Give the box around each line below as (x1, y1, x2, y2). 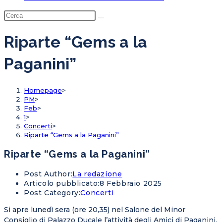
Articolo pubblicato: (24, 179, 100, 188)
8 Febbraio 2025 (100, 179, 162, 188)
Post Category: (24, 188, 81, 198)
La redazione (72, 169, 122, 179)
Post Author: (24, 169, 73, 179)
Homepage (24, 86, 62, 94)
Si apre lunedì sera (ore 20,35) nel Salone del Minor (4, 205, 185, 215)
